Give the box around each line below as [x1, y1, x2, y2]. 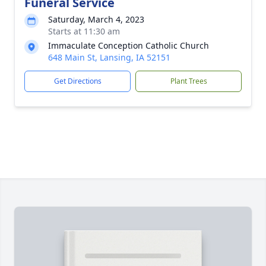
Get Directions [53, 76, 102, 86]
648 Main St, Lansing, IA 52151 [48, 52, 170, 63]
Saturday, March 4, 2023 [48, 14, 144, 25]
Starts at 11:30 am [48, 26, 120, 37]
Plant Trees [170, 76, 207, 86]
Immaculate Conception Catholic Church [48, 40, 209, 51]
